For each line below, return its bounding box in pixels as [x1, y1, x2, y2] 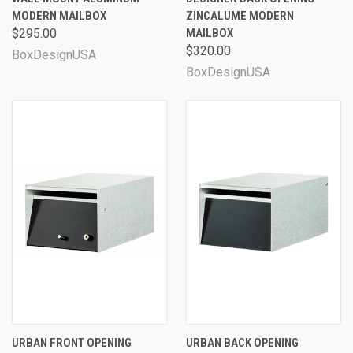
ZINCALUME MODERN [186, 8, 294, 23]
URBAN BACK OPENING [186, 335, 299, 350]
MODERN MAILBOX [12, 8, 106, 23]
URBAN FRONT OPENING [12, 335, 132, 350]
